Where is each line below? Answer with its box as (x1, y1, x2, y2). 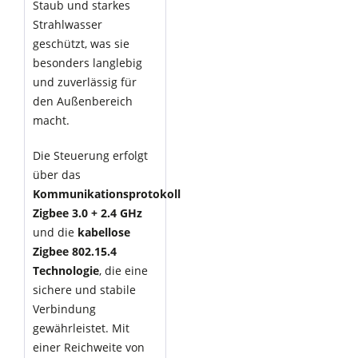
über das (33, 167, 81, 182)
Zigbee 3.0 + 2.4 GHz (33, 205, 142, 221)
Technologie (33, 263, 99, 278)
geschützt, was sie (33, 36, 129, 51)
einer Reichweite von (33, 340, 145, 355)
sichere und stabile (33, 282, 136, 297)
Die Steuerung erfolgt (33, 148, 148, 163)
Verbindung (33, 301, 96, 316)
